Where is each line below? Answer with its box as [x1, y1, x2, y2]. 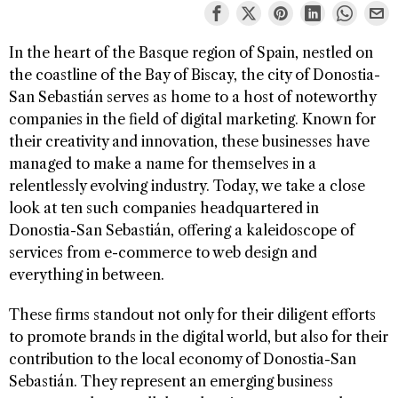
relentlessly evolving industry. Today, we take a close [9, 176, 365, 195]
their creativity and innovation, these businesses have [9, 131, 370, 150]
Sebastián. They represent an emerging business [9, 371, 333, 390]
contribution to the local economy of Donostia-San [9, 349, 356, 368]
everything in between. [9, 265, 164, 283]
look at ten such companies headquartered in [9, 198, 319, 217]
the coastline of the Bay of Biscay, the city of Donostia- [9, 65, 380, 84]
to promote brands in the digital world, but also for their [9, 327, 388, 346]
